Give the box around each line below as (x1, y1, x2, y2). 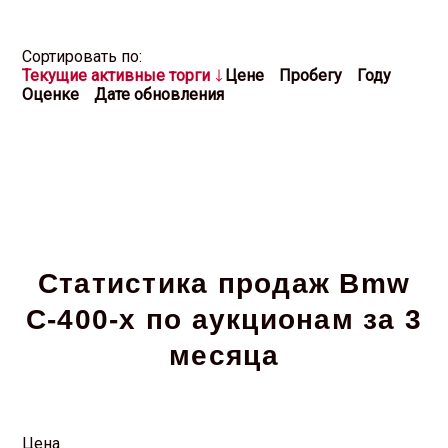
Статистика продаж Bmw (37, 268, 411, 299)
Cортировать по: (22, 47, 143, 66)
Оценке (22, 85, 80, 104)
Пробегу (279, 66, 343, 85)
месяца (169, 340, 279, 371)
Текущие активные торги (22, 66, 211, 85)
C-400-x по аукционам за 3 (25, 304, 423, 335)
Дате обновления (94, 85, 225, 104)
